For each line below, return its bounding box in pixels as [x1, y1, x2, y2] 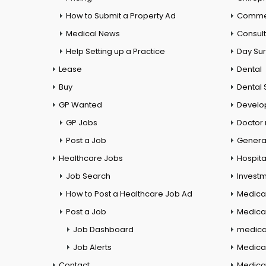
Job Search [66, 170, 110, 182]
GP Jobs [66, 117, 97, 129]
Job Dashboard [73, 224, 134, 236]
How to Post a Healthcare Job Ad [66, 188, 192, 200]
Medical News [66, 28, 120, 40]
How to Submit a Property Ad [66, 10, 176, 22]
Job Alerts [73, 242, 112, 254]
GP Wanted [59, 99, 102, 111]
